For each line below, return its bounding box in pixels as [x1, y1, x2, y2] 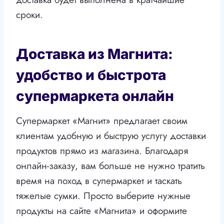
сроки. [16, 8, 43, 22]
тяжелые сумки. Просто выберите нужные [16, 189, 190, 203]
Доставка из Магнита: [16, 45, 173, 63]
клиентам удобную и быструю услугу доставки [16, 129, 206, 143]
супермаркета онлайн [16, 87, 174, 105]
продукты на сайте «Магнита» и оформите [16, 204, 187, 218]
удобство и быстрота [16, 66, 166, 84]
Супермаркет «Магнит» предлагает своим [16, 114, 187, 128]
